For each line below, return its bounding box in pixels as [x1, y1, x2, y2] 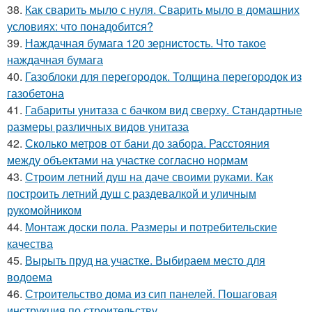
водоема [7, 268, 52, 285]
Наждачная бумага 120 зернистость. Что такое [25, 34, 266, 51]
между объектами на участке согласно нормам [7, 151, 248, 168]
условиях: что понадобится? [7, 17, 153, 34]
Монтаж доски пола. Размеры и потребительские [25, 218, 277, 235]
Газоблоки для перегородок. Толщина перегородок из [25, 68, 302, 84]
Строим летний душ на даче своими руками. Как [25, 168, 273, 185]
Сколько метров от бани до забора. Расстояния [25, 134, 270, 151]
